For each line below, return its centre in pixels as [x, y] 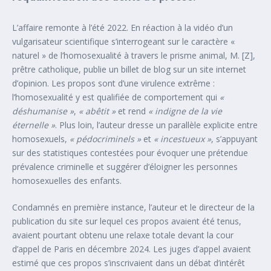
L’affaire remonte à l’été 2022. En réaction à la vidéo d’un [122, 27]
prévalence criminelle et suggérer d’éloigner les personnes [125, 166]
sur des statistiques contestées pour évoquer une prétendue [130, 152]
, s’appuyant [234, 139]
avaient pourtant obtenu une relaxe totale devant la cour [123, 235]
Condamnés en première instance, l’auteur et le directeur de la [133, 207]
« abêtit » [97, 111]
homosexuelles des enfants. [67, 180]
